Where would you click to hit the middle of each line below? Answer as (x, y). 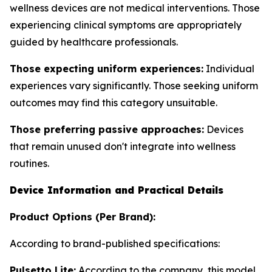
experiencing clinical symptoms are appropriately (126, 25)
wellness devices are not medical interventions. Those (135, 8)
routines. (29, 163)
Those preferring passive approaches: (107, 129)
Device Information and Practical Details (117, 190)
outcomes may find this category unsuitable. (114, 103)
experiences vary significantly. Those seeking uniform (134, 86)
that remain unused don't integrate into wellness (123, 146)
